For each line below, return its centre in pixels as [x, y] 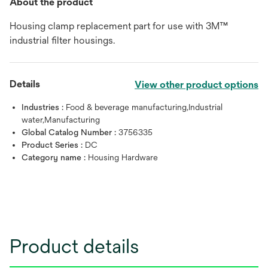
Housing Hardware [123, 157]
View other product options [197, 84]
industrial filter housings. [62, 40]
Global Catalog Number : [70, 132]
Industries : [44, 107]
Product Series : [53, 144]
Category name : [55, 157]
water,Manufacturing [61, 119]
